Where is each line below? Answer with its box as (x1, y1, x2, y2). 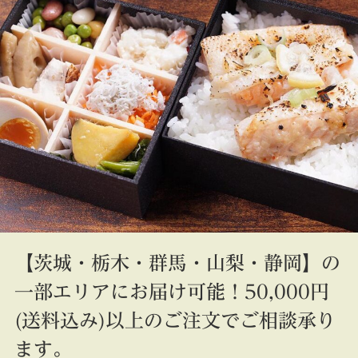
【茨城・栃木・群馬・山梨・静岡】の (14, 253, 340, 272)
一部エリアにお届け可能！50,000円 (14, 281, 329, 301)
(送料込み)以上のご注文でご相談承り (14, 310, 336, 330)
